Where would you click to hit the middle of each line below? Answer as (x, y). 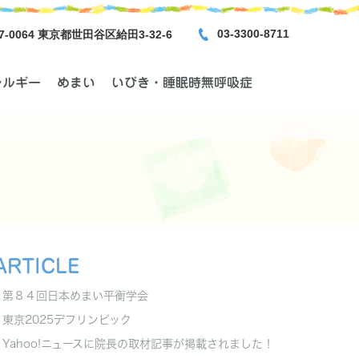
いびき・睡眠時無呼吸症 (182, 82)
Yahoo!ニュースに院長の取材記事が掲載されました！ (138, 344)
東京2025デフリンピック (67, 320)
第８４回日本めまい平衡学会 (75, 296)
